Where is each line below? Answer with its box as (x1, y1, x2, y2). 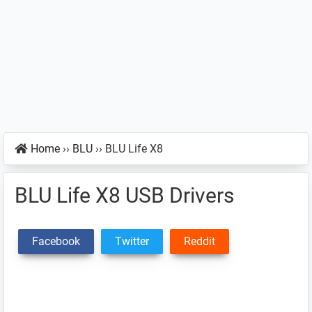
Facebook (32, 235, 80, 248)
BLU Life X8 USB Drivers (15, 183, 234, 208)
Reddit (184, 235, 215, 248)
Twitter (115, 235, 149, 248)
